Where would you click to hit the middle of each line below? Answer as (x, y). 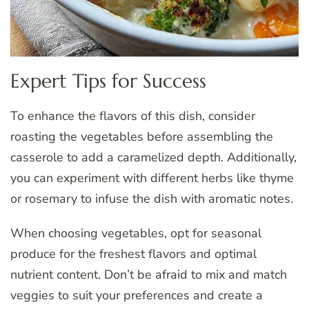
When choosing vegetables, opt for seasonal (136, 233)
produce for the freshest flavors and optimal (133, 253)
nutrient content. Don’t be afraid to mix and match (149, 274)
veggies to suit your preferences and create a (137, 295)
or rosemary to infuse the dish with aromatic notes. (152, 198)
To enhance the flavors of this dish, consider (133, 116)
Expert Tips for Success (108, 81)
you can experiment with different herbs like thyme (152, 178)
